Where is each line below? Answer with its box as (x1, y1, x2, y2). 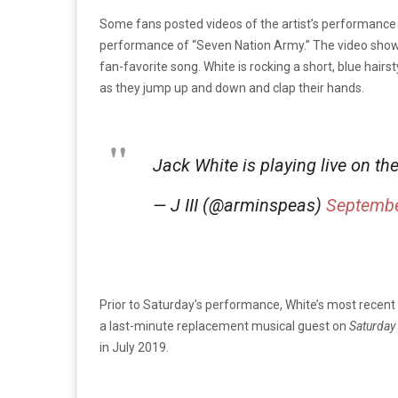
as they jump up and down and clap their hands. (99, 81, 364, 96)
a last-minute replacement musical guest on (99, 319, 349, 334)
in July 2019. (99, 340, 169, 355)
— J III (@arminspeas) (153, 195, 326, 217)
